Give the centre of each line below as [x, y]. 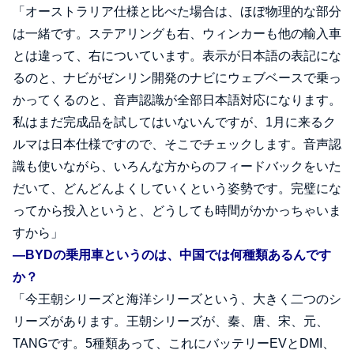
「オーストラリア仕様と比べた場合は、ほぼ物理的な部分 [177, 12]
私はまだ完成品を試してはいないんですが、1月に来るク [174, 122]
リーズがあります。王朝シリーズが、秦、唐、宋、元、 [171, 322]
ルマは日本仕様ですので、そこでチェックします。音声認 [177, 145]
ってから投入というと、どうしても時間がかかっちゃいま [177, 211]
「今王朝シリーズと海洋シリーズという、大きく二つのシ [177, 299]
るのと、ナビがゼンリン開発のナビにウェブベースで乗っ [177, 78]
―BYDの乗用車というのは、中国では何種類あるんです [172, 255]
